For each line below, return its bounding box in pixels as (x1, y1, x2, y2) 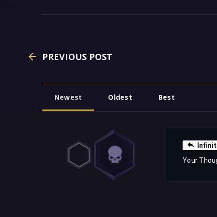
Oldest (108, 93, 132, 102)
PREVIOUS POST (42, 51, 113, 63)
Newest (54, 93, 82, 102)
